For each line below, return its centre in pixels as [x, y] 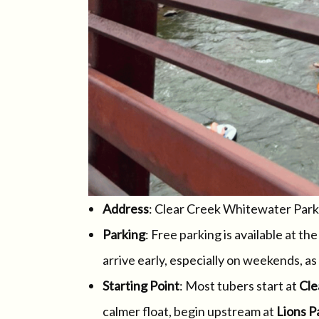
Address [126, 208]
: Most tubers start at [239, 285]
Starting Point [141, 285]
